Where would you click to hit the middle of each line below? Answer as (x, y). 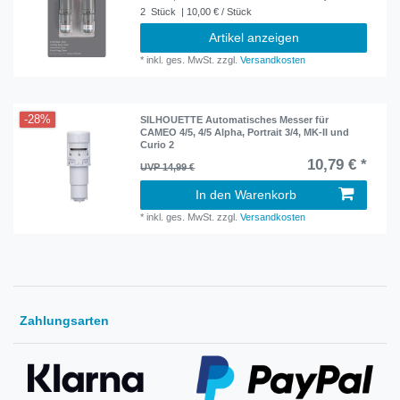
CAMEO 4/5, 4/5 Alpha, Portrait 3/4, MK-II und (245, 133)
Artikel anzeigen (254, 37)
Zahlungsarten (64, 321)
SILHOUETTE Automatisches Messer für (235, 120)
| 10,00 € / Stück (216, 11)
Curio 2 (158, 145)
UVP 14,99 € (168, 167)
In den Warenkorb (246, 195)
